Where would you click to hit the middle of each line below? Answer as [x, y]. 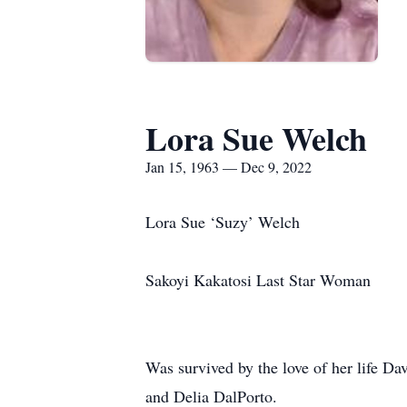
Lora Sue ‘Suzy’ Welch [223, 222]
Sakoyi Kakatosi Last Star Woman [258, 280]
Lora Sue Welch [256, 138]
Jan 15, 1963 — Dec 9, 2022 [228, 167]
